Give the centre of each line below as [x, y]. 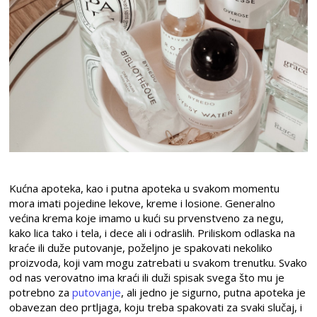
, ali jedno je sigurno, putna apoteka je [214, 292]
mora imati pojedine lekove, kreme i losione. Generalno [143, 203]
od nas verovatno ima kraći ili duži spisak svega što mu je [147, 277]
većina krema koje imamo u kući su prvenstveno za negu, [147, 218]
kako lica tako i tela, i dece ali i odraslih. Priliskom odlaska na [152, 232]
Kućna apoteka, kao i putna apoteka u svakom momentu [145, 188]
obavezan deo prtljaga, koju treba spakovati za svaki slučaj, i [156, 307]
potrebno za [41, 292]
